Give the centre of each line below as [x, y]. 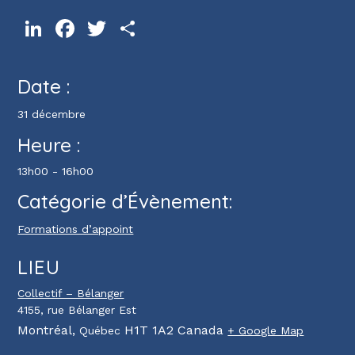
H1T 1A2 [149, 330]
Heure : [49, 145]
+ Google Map [266, 331]
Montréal [45, 330]
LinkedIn [69, 29]
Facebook [104, 29]
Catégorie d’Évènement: [125, 202]
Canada [201, 330]
